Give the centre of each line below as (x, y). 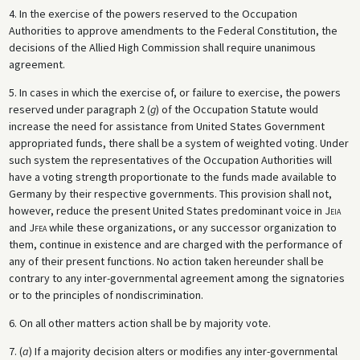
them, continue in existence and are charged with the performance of (175, 245)
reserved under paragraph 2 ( (79, 110)
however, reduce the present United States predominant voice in (166, 211)
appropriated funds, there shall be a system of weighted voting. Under (178, 143)
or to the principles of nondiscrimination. (106, 295)
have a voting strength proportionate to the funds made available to (172, 177)
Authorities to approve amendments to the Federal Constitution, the (173, 31)
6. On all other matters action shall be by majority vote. (139, 323)
